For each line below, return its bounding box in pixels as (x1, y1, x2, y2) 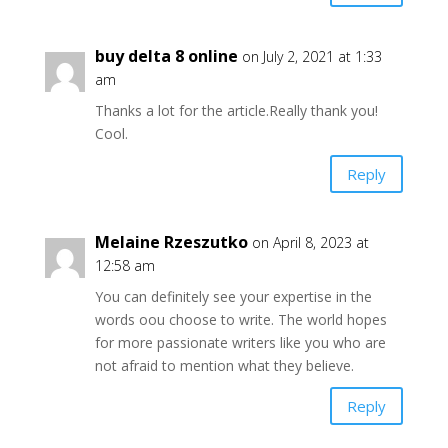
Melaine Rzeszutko (94, 231, 248, 253)
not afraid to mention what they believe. (94, 356, 354, 375)
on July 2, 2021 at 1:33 (241, 47, 382, 66)
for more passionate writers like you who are (94, 333, 386, 352)
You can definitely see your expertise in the (94, 287, 372, 306)
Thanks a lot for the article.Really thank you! (94, 101, 378, 120)
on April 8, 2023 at (251, 233, 369, 252)
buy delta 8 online (94, 45, 238, 67)
